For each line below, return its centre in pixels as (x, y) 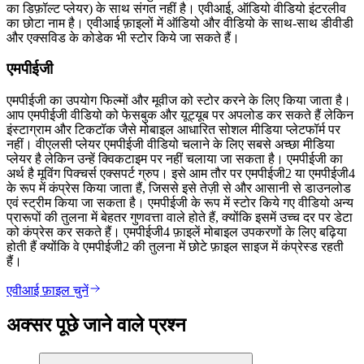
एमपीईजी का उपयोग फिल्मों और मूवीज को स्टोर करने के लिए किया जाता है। (179, 100)
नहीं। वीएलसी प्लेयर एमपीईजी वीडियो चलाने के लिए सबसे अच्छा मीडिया (171, 144)
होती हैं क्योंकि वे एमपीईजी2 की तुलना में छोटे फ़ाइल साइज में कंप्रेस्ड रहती (175, 246)
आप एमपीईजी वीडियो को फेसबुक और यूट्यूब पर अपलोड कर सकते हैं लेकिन (180, 115)
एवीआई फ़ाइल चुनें (48, 290)
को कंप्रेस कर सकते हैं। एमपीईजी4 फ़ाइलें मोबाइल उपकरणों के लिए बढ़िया (177, 232)
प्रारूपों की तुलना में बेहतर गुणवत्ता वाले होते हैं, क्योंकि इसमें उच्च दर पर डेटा (180, 217)
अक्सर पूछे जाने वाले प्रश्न (96, 325)
